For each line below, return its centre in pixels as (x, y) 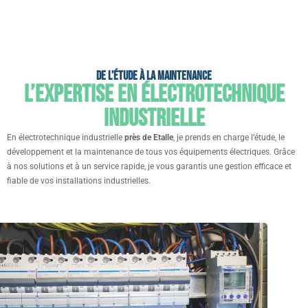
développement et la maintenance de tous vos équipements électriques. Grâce (151, 152)
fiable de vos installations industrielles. (79, 181)
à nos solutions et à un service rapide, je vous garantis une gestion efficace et (149, 166)
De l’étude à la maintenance (154, 76)
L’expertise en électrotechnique (154, 95)
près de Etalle (149, 137)
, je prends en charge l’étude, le (229, 137)
